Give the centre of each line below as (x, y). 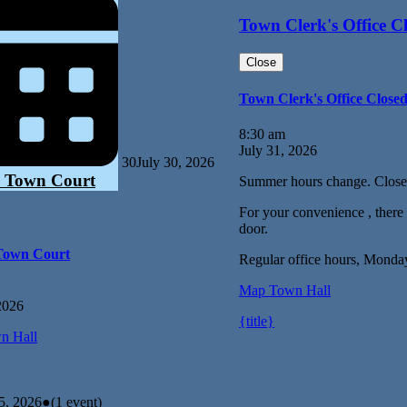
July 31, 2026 (278, 151)
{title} (257, 322)
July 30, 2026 (175, 163)
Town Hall (298, 291)
